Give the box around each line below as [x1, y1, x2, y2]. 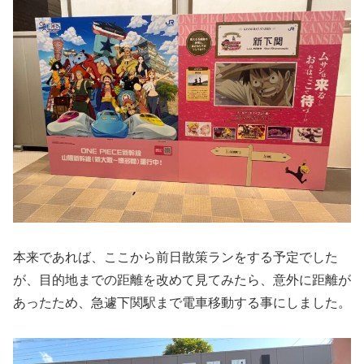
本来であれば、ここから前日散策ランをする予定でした [13, 249, 338, 264]
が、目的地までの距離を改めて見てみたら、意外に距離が [13, 272, 351, 287]
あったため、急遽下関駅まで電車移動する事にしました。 [13, 295, 351, 310]
